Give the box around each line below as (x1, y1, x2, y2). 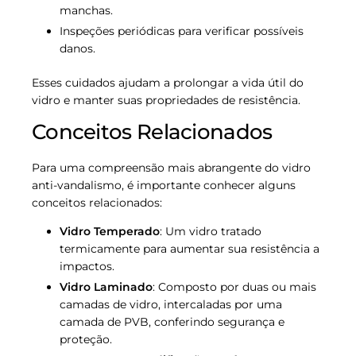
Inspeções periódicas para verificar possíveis (60, 23, 304, 38)
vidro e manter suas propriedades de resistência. (32, 92, 300, 107)
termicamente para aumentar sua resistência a (60, 241, 319, 256)
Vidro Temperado (60, 223, 160, 238)
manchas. (60, 2, 113, 17)
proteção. (60, 331, 112, 346)
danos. (60, 41, 95, 56)
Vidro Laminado (60, 279, 153, 294)
